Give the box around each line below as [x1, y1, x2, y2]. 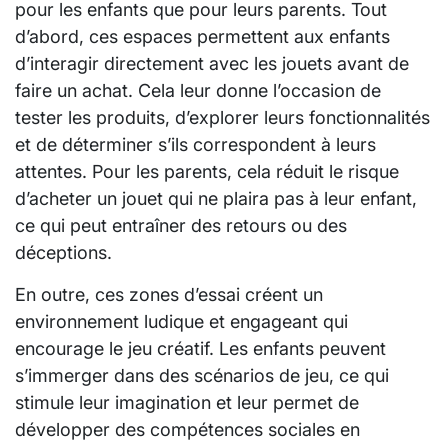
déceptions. [15, 242, 112, 264]
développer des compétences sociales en [15, 419, 360, 441]
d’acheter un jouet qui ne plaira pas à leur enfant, [15, 188, 417, 210]
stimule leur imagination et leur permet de [15, 392, 359, 414]
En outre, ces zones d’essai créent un [15, 284, 323, 306]
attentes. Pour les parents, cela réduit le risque [15, 161, 399, 183]
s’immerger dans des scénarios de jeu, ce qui [15, 365, 389, 387]
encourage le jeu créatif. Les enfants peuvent [15, 338, 386, 360]
